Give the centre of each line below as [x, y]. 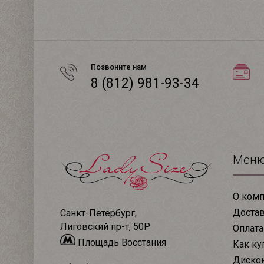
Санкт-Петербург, [98, 213]
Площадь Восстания [121, 242]
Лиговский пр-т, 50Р [105, 226]
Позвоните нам [119, 67]
